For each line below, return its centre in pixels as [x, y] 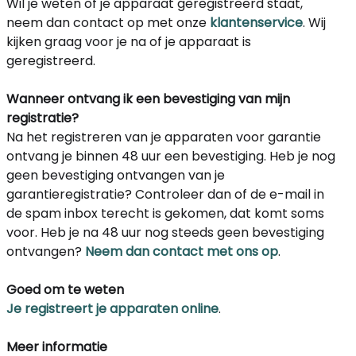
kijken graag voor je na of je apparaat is [129, 42]
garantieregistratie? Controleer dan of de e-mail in [165, 195]
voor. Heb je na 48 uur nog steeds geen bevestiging [165, 233]
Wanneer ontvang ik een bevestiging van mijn [148, 99]
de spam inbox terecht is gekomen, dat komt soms [165, 214]
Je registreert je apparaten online [112, 309]
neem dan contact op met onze [108, 23]
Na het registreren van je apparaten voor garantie [164, 137]
